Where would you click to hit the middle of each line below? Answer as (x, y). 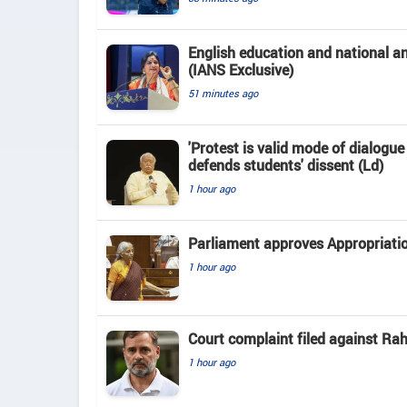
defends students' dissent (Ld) (286, 166)
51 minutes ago (223, 94)
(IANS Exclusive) (241, 70)
